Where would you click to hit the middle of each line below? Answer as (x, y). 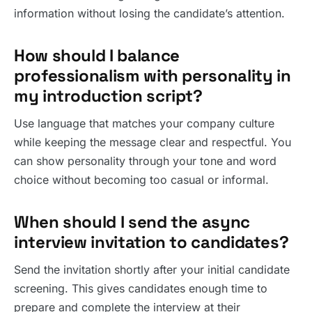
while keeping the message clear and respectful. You (153, 142)
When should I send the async (132, 221)
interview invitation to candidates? (151, 242)
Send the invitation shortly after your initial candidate (152, 269)
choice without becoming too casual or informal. (141, 179)
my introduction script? (108, 95)
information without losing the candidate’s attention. (149, 13)
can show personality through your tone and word (145, 161)
